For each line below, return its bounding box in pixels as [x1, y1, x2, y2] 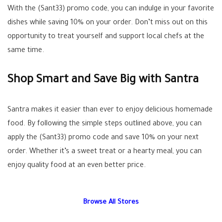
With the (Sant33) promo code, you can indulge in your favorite [7, 5, 214, 14]
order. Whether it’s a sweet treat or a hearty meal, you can [7, 148, 202, 157]
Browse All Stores [83, 199, 139, 207]
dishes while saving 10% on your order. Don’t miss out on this [7, 19, 208, 28]
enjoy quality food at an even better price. [7, 162, 146, 170]
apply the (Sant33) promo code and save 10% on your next [7, 134, 199, 143]
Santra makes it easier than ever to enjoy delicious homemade [7, 107, 213, 115]
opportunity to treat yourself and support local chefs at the [7, 33, 204, 42]
